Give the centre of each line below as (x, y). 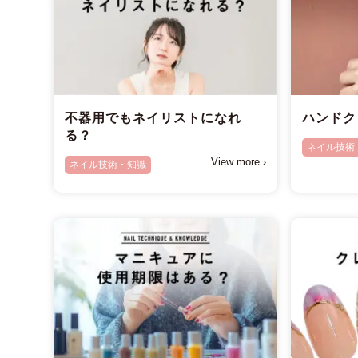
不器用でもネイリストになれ (153, 118)
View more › (238, 162)
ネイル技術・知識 (108, 165)
